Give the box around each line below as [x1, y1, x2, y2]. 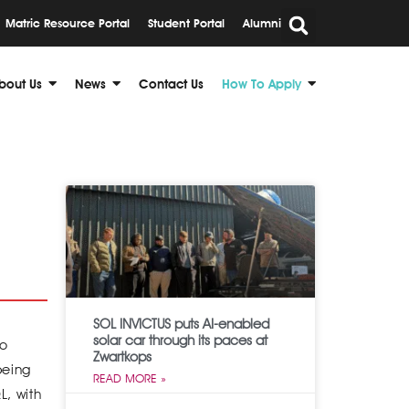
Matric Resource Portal [5, 16, 130, 30]
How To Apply [222, 77, 301, 91]
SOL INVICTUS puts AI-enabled [92, 316, 269, 333]
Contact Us [139, 77, 204, 91]
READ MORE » [92, 371, 166, 386]
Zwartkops [92, 349, 152, 366]
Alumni [243, 16, 281, 30]
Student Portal [148, 16, 225, 30]
